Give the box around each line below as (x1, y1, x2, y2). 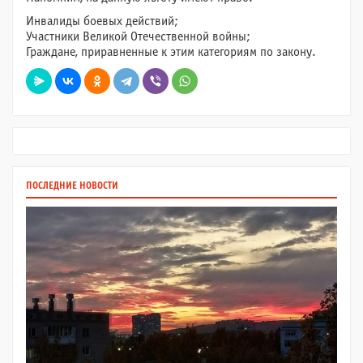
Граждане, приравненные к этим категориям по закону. (26, 46, 316, 58)
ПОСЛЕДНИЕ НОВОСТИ (26, 181, 118, 191)
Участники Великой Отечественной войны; (26, 31, 250, 43)
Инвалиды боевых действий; (26, 15, 178, 28)
